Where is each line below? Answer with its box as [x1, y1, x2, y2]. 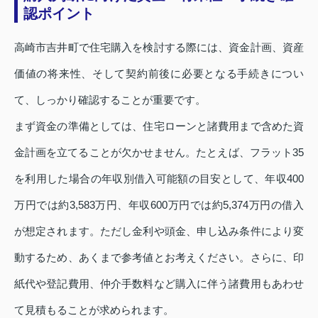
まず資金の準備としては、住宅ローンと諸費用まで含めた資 [14, 120, 304, 133]
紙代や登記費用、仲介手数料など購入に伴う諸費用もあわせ [14, 278, 304, 290]
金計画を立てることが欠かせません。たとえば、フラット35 [14, 146, 304, 159]
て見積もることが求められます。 [14, 304, 174, 317]
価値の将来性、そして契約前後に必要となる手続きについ [14, 67, 304, 80]
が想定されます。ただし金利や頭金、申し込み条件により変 [14, 225, 304, 238]
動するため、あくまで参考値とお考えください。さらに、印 [14, 251, 304, 264]
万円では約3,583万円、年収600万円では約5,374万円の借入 [14, 199, 304, 212]
